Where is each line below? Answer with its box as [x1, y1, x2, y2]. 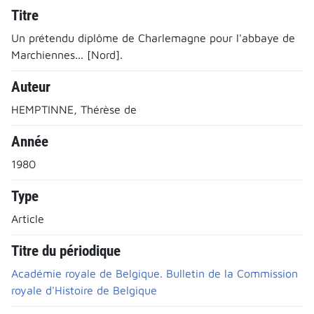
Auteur [11, 78, 50, 95]
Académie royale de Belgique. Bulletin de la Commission [11, 266, 298, 280]
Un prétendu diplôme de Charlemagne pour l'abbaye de [11, 31, 295, 44]
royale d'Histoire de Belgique [11, 283, 157, 296]
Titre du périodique [11, 242, 121, 259]
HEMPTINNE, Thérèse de [11, 102, 137, 116]
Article [11, 212, 44, 225]
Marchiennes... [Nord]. [11, 48, 123, 61]
